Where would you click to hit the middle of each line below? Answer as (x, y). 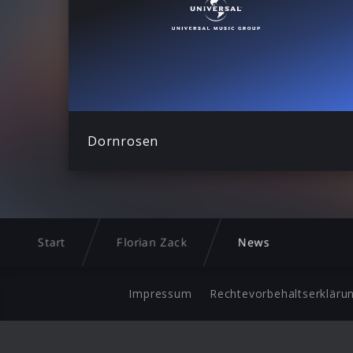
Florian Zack (152, 242)
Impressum (160, 294)
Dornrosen (123, 141)
